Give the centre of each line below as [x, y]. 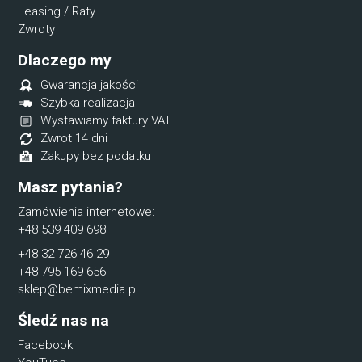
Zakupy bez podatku [96, 156]
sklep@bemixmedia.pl [78, 290]
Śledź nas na [64, 321]
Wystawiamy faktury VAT [106, 121]
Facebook [46, 345]
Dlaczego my [65, 61]
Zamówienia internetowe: [86, 212]
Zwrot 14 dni [74, 139]
